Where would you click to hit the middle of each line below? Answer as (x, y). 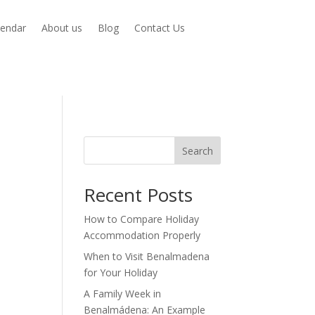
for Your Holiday (121, 272)
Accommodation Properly (142, 235)
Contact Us (160, 28)
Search (197, 150)
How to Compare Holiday (142, 219)
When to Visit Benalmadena (147, 256)
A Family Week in (123, 293)
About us (62, 28)
